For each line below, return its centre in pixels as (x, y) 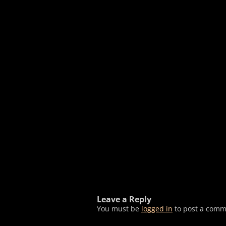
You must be (119, 209)
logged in (157, 209)
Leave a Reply (124, 199)
